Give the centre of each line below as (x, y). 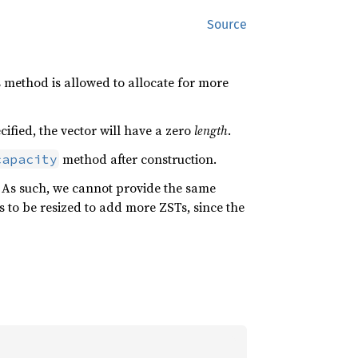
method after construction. (137, 159)
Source (227, 24)
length (211, 130)
